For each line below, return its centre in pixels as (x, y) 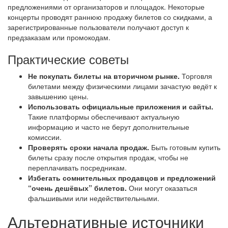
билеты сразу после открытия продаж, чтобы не (108, 157)
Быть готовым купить (185, 147)
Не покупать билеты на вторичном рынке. (104, 76)
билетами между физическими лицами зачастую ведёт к (122, 86)
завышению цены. (58, 96)
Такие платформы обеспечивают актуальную (104, 116)
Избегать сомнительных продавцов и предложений (122, 177)
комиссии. (45, 137)
